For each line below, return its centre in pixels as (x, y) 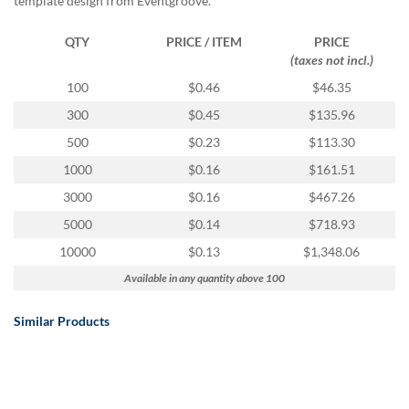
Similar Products (62, 320)
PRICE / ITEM (204, 41)
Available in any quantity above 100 (204, 278)
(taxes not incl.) (331, 59)
